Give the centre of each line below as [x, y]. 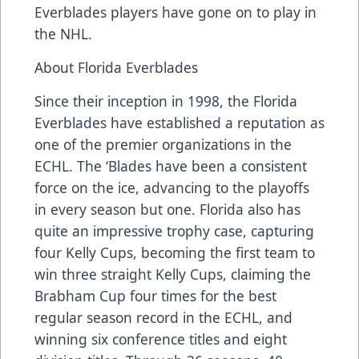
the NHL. [63, 34]
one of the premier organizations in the [163, 145]
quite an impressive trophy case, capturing [174, 231]
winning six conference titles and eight [161, 339]
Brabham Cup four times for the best [155, 296]
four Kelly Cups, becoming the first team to [175, 253]
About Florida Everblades [118, 68]
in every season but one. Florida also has [167, 210]
